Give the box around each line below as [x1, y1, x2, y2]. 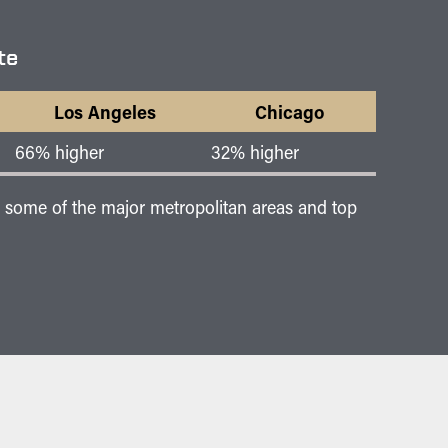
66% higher [15, 139, 104, 164]
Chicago [255, 98, 324, 124]
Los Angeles [54, 98, 156, 124]
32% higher [211, 139, 299, 164]
